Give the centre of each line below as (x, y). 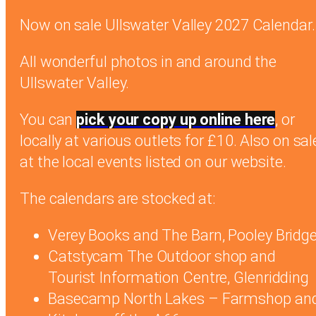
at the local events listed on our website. (153, 162)
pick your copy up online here (176, 119)
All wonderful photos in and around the (148, 61)
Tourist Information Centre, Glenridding (179, 277)
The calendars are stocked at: (118, 198)
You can (48, 119)
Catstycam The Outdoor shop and (162, 256)
